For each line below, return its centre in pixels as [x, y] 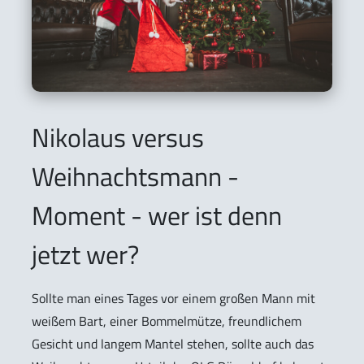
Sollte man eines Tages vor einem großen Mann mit [173, 298]
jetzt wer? [85, 254]
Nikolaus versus [118, 137]
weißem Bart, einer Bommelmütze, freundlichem [167, 321]
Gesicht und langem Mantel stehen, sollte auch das [173, 343]
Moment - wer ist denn [157, 215]
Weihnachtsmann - [135, 176]
